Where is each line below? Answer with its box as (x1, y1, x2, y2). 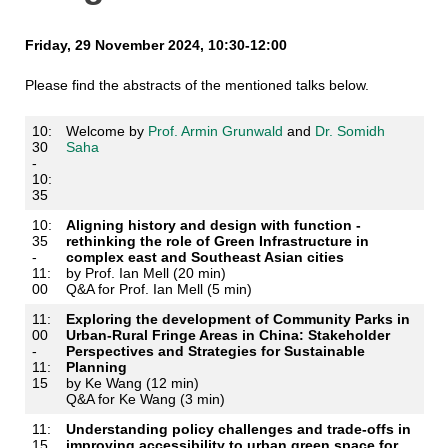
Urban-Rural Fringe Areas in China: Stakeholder (65, 327, 390, 343)
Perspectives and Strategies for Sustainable (65, 343, 365, 359)
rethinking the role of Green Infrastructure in (65, 233, 369, 249)
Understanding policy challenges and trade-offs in (65, 421, 411, 437)
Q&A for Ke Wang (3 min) (65, 391, 225, 407)
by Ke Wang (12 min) (65, 375, 199, 391)
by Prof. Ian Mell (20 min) (65, 265, 226, 281)
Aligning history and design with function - (65, 217, 361, 233)
